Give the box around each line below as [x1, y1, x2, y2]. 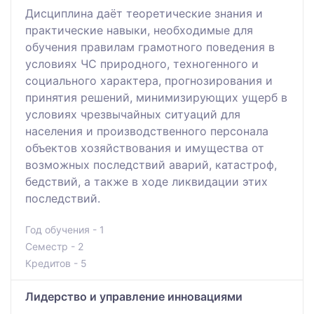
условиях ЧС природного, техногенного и [25, 56, 259, 71]
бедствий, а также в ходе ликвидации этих [25, 174, 268, 189]
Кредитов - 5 [25, 257, 87, 269]
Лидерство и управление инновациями [25, 289, 243, 303]
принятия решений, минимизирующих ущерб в [25, 90, 287, 104]
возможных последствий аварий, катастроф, [25, 157, 277, 172]
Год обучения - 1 [25, 223, 104, 235]
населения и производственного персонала [25, 123, 268, 138]
